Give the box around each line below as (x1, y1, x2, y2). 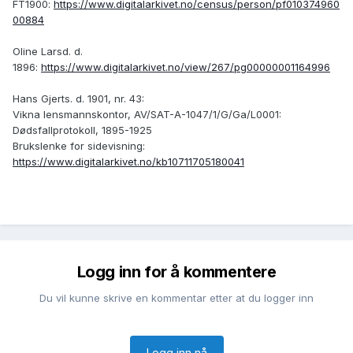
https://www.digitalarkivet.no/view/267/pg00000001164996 (41, 61, 330, 74)
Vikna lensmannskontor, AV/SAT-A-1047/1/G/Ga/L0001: (13, 108, 281, 121)
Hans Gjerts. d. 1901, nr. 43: (13, 92, 144, 106)
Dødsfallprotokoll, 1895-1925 (13, 124, 152, 137)
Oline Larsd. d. (13, 45, 83, 58)
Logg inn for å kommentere (76, 262, 277, 282)
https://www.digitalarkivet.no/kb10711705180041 (13, 155, 244, 169)
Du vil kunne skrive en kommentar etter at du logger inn (39, 292, 314, 305)
